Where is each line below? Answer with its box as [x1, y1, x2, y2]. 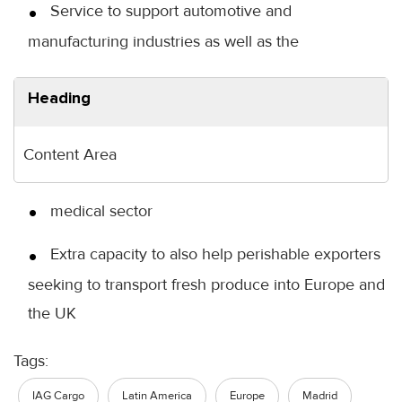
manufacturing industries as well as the [28, 31, 299, 51]
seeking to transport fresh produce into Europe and [28, 274, 385, 294]
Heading [28, 87, 91, 108]
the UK [28, 302, 76, 323]
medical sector [50, 200, 153, 221]
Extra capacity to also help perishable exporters [50, 244, 380, 265]
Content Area [23, 144, 117, 164]
